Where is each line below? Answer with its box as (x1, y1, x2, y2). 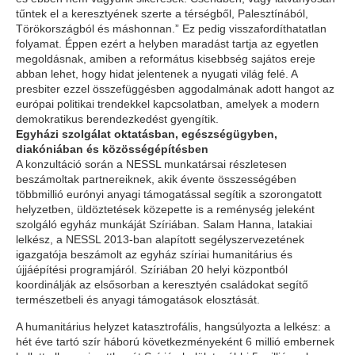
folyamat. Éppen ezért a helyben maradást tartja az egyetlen (16, 37, 319, 50)
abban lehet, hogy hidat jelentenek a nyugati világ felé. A (16, 67, 297, 80)
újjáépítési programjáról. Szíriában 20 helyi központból (16, 263, 288, 276)
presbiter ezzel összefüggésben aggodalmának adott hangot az (16, 82, 334, 95)
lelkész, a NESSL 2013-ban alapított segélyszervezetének (16, 233, 304, 246)
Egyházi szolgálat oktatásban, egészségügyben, (16, 128, 277, 140)
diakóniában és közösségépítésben (16, 143, 208, 155)
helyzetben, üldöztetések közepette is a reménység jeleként (16, 203, 315, 216)
